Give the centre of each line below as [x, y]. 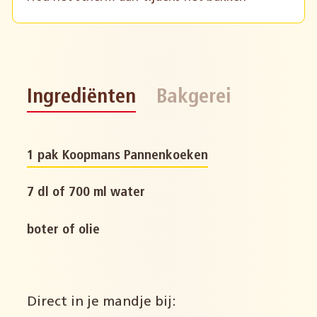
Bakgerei [194, 97]
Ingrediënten [82, 97]
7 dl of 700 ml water [86, 193]
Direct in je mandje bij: [102, 303]
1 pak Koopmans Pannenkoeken [118, 156]
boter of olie [64, 230]
